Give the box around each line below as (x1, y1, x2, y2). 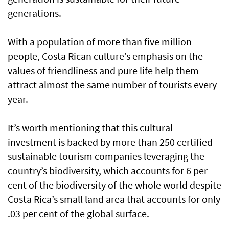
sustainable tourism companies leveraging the (8, 150, 204, 163)
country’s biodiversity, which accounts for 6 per (8, 164, 208, 177)
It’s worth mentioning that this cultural (8, 121, 173, 134)
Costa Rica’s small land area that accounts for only (8, 193, 220, 205)
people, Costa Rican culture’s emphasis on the (8, 50, 203, 62)
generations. (8, 7, 61, 19)
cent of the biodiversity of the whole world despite (8, 178, 221, 191)
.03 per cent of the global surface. (8, 207, 149, 220)
